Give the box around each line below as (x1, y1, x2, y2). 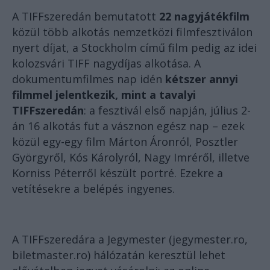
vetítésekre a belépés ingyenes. (12, 181, 175, 196)
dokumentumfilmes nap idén (12, 72, 165, 87)
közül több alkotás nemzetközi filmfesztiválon (12, 25, 253, 40)
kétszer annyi (165, 72, 238, 87)
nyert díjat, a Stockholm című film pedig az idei (12, 40, 257, 55)
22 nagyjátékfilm (159, 9, 250, 24)
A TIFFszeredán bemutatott (12, 9, 159, 24)
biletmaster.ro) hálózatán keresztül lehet (12, 248, 225, 263)
